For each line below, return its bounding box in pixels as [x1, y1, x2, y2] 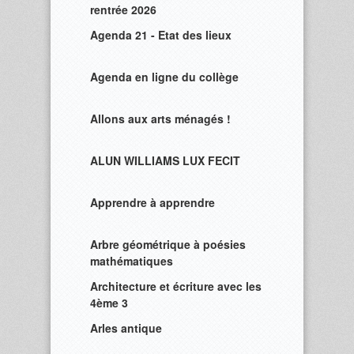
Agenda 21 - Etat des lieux [90, 27, 232, 43]
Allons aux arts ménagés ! [90, 111, 231, 126]
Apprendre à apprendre [90, 194, 215, 210]
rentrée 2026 [90, 2, 156, 17]
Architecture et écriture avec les [90, 278, 262, 294]
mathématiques [90, 253, 173, 269]
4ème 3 [90, 295, 128, 311]
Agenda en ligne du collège [90, 69, 239, 85]
